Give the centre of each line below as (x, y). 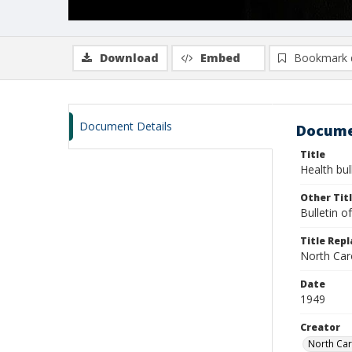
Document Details (126, 126)
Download (129, 58)
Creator (320, 327)
